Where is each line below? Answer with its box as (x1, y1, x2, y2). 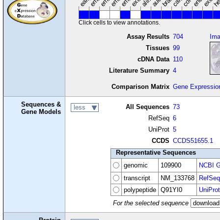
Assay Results (126, 32, 169, 40)
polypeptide (123, 186, 156, 193)
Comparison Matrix (111, 82, 169, 90)
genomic (123, 161, 148, 169)
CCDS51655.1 (173, 137, 214, 144)
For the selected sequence (112, 199, 189, 207)
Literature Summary (109, 66, 169, 74)
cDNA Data (137, 55, 169, 63)
